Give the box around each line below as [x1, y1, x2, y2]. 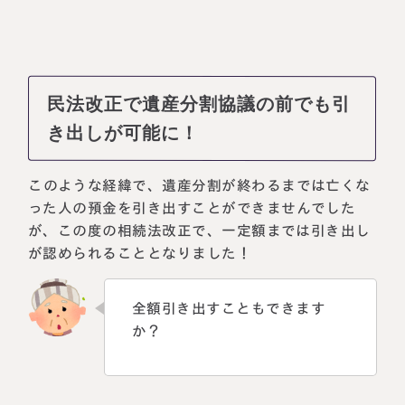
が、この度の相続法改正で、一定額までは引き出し [28, 222, 372, 238]
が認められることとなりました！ [28, 245, 252, 260]
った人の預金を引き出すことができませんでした [28, 200, 356, 215]
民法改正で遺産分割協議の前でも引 [47, 93, 352, 114]
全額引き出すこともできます [132, 301, 326, 316]
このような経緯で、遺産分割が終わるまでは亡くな [28, 177, 372, 193]
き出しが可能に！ [47, 122, 200, 143]
